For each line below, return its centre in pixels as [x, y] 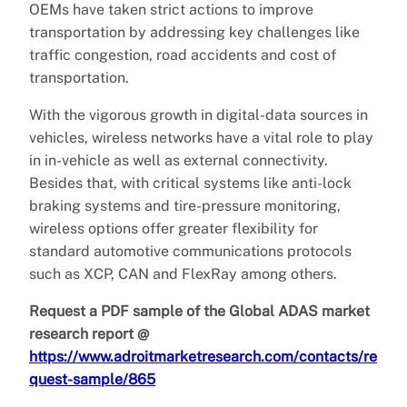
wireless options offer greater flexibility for [174, 228]
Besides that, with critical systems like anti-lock [190, 183]
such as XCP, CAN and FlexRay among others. [183, 273]
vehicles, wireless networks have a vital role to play [201, 137]
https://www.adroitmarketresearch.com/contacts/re [203, 356]
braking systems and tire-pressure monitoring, [185, 205]
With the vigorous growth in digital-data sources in [199, 114]
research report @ [89, 333]
